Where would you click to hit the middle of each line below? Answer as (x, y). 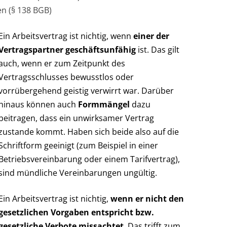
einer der (151, 36)
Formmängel (104, 104)
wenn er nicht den (147, 198)
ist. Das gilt (158, 49)
